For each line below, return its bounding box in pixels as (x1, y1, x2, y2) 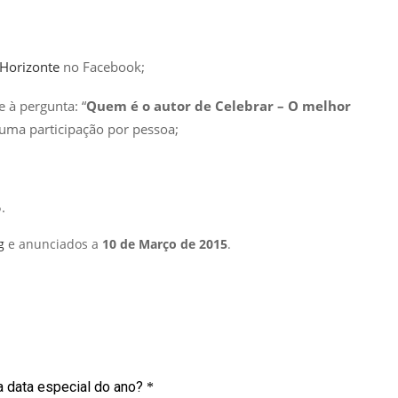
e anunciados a (4, 235, 102, 252)
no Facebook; (63, 57, 145, 76)
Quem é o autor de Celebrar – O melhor (86, 96, 351, 115)
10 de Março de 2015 (102, 235, 227, 252)
